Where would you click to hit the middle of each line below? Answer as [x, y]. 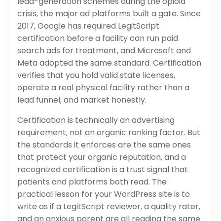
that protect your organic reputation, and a [102, 157]
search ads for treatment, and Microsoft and [104, 50]
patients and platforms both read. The [92, 182]
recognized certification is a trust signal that [103, 169]
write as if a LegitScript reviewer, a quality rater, [109, 206]
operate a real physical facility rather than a [103, 87]
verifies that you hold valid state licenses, [96, 75]
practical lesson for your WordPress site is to [104, 194]
